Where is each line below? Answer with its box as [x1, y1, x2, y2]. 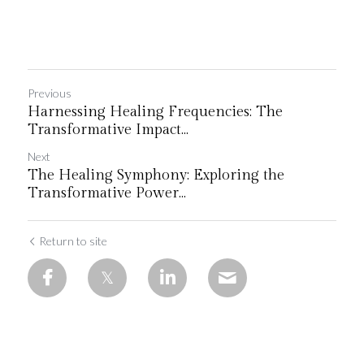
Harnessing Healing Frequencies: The [28, 103, 283, 120]
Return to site [39, 234, 107, 248]
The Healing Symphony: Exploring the [28, 167, 284, 184]
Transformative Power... [28, 184, 186, 201]
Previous [28, 86, 71, 100]
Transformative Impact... [28, 121, 188, 138]
